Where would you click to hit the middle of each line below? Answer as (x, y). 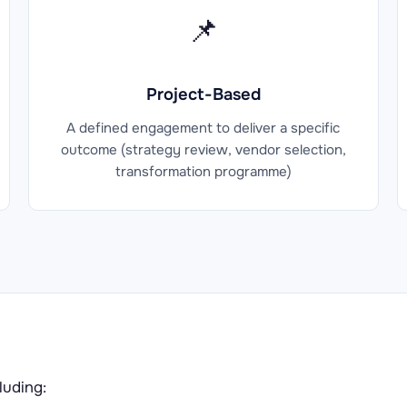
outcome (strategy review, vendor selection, (203, 149)
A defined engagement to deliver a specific (203, 128)
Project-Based (203, 94)
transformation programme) (203, 171)
